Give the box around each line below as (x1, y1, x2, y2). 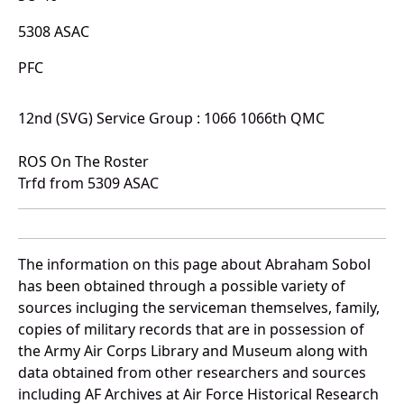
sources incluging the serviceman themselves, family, (18, 298, 380, 318)
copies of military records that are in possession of (18, 319, 364, 340)
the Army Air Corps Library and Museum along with (18, 341, 368, 362)
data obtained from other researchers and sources (18, 363, 366, 383)
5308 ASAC (18, 22, 89, 42)
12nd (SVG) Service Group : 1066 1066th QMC (18, 108, 325, 129)
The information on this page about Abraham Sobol (18, 254, 371, 275)
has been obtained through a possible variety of (18, 276, 345, 297)
